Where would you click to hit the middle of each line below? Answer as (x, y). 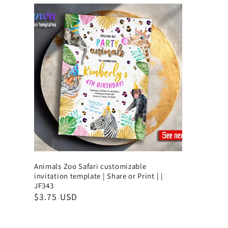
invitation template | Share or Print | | (99, 176)
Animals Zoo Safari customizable (90, 166)
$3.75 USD (56, 196)
